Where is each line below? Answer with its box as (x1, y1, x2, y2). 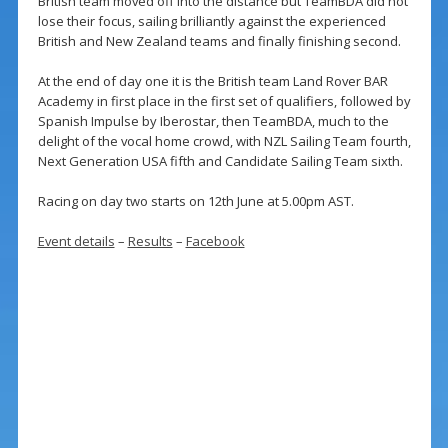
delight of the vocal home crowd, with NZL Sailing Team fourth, (37, 132, 411, 151)
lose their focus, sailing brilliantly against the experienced (37, 12, 386, 31)
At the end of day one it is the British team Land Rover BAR (37, 72, 388, 91)
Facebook (185, 232, 245, 251)
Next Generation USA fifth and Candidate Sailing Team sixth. (37, 152, 403, 171)
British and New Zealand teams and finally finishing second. (37, 32, 401, 51)
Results (127, 232, 173, 251)
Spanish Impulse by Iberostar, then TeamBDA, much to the (37, 112, 389, 131)
